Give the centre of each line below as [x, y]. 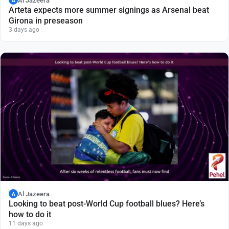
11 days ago [26, 224]
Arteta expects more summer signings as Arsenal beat [109, 10]
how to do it [30, 215]
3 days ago [24, 30]
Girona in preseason [46, 21]
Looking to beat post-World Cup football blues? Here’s [107, 204]
